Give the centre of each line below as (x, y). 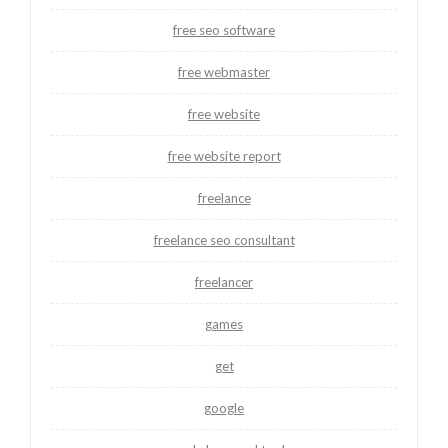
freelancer (224, 281)
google (224, 407)
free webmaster (224, 71)
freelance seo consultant (224, 239)
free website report (224, 155)
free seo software (224, 29)
